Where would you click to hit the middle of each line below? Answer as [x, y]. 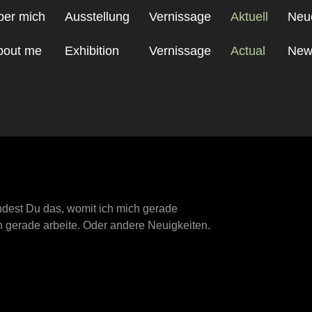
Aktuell [249, 17]
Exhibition [92, 51]
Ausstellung [97, 17]
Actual [248, 51]
